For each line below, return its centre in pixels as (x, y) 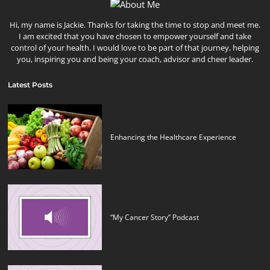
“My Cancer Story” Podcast (155, 217)
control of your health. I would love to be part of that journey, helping (135, 48)
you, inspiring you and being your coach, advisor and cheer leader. (135, 59)
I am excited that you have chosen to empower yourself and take (135, 36)
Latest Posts (30, 85)
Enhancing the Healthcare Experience (174, 137)
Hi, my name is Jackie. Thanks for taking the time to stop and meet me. (135, 25)
